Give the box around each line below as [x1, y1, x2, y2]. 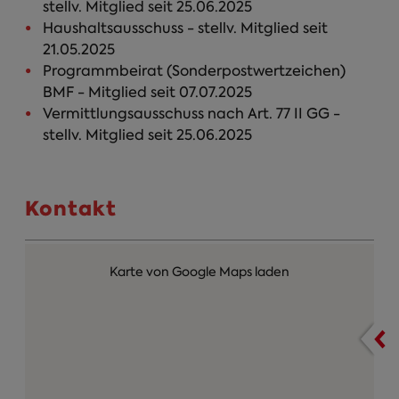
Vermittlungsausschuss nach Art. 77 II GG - [43, 103, 340, 123]
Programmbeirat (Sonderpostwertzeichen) [43, 61, 346, 80]
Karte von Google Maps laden [110, 264, 289, 281]
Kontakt [25, 194, 117, 224]
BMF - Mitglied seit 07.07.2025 [43, 82, 252, 102]
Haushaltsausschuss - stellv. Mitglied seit [43, 18, 328, 37]
